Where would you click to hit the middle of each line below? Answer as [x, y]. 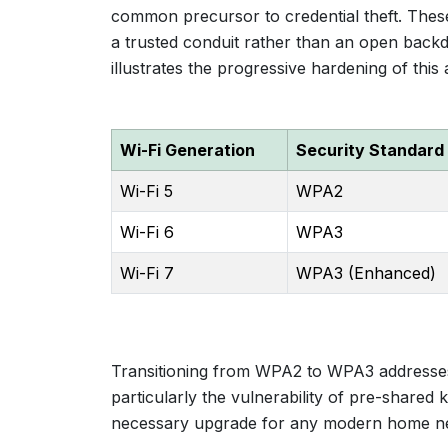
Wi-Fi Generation [187, 150]
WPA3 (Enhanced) [366, 273]
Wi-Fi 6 [147, 232]
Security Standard [370, 150]
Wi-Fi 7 [147, 273]
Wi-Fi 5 [146, 191]
